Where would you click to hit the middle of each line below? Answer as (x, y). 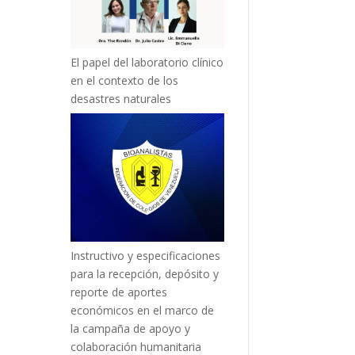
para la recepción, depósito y (145, 273)
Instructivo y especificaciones (146, 255)
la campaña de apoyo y (131, 328)
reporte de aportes (119, 292)
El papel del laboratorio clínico (147, 63)
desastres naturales (121, 99)
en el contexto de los (125, 81)
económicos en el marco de (143, 310)
